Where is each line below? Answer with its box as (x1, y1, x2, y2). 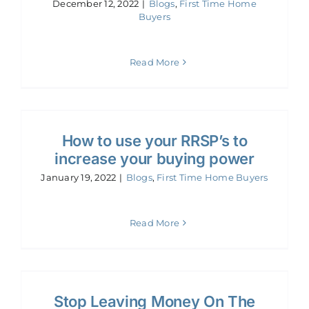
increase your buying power (54, 150, 255, 168)
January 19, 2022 (41, 172, 117, 183)
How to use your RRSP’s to (61, 132, 248, 150)
